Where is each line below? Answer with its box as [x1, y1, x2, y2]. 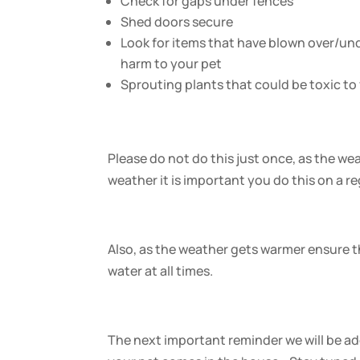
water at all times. [108, 262, 214, 280]
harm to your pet [121, 55, 223, 73]
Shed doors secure [121, 13, 234, 31]
